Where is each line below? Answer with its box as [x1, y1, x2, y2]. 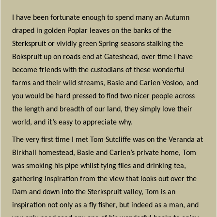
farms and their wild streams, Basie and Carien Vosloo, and [12, 79, 199, 87]
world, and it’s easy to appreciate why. [12, 118, 133, 126]
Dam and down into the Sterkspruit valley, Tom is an [12, 188, 176, 197]
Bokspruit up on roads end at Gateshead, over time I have [12, 53, 193, 61]
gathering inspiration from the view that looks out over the [12, 175, 197, 184]
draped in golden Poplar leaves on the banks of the [12, 27, 172, 35]
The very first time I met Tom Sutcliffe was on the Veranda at [12, 136, 203, 144]
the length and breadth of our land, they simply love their [12, 105, 193, 113]
